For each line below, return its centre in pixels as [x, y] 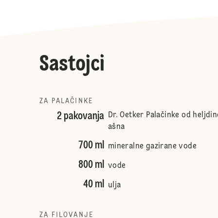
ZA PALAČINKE [66, 101]
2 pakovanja [80, 116]
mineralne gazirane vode [152, 146]
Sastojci [72, 65]
